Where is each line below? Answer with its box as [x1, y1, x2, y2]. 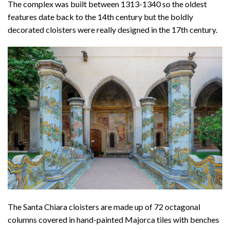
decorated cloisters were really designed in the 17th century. [8, 24, 217, 34]
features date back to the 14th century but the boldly [8, 11, 193, 22]
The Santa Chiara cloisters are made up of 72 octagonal [8, 202, 200, 212]
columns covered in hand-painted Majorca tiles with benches [8, 215, 219, 225]
